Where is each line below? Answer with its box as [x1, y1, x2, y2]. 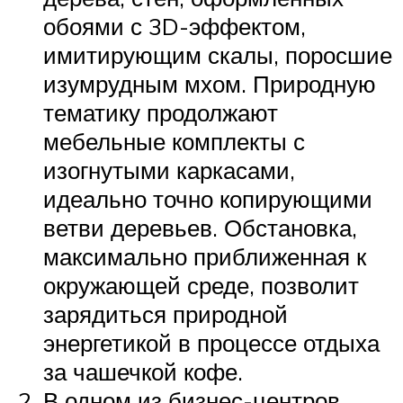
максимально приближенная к [43, 241, 366, 271]
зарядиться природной [43, 299, 288, 328]
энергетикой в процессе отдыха [43, 327, 380, 357]
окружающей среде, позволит [43, 270, 359, 300]
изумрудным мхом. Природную [43, 68, 376, 98]
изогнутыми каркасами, [43, 155, 295, 184]
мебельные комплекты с [43, 126, 305, 156]
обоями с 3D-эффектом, [43, 11, 306, 40]
